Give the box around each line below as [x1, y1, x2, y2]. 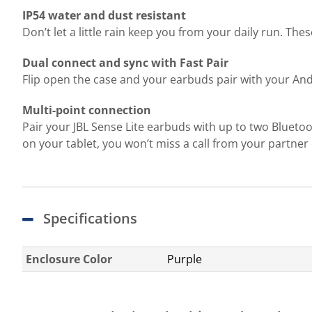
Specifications [43, 209, 137, 228]
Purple [167, 251, 202, 267]
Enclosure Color [26, 251, 112, 267]
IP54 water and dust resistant [22, 8, 186, 23]
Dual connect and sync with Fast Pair [22, 55, 228, 70]
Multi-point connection [22, 102, 151, 118]
